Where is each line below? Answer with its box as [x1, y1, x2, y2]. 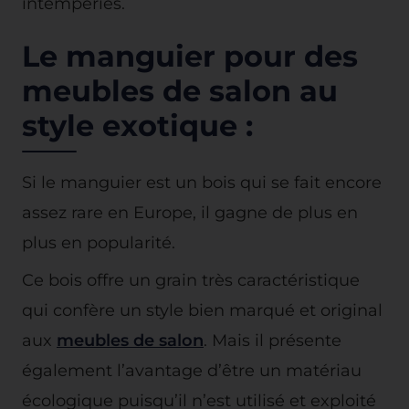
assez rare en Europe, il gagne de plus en [22, 202, 358, 222]
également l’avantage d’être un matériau [22, 360, 362, 380]
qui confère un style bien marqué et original [22, 299, 383, 320]
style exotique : [22, 107, 253, 143]
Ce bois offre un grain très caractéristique [22, 269, 360, 289]
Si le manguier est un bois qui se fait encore [22, 172, 382, 192]
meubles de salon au [22, 72, 338, 109]
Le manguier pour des [22, 37, 358, 74]
